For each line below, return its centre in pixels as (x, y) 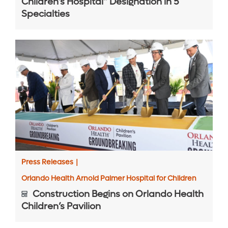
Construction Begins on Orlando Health (117, 194)
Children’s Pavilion (61, 207)
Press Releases (47, 162)
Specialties (46, 14)
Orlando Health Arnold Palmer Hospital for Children (109, 179)
